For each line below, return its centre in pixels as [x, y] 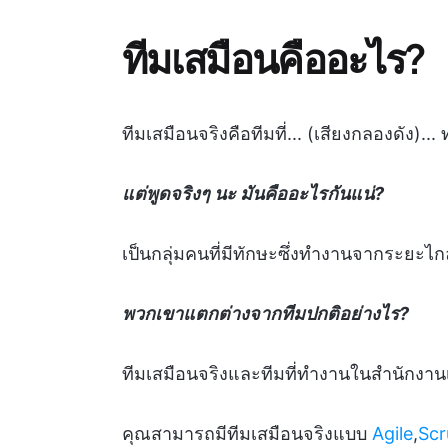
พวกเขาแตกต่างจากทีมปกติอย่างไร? [265, 313]
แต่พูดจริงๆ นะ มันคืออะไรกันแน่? [253, 193]
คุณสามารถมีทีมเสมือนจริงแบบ [244, 433]
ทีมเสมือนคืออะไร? [274, 57]
